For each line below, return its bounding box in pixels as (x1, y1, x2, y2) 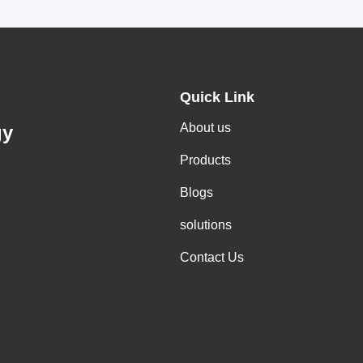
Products (180, 153, 231, 167)
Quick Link (180, 89, 254, 105)
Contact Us (180, 250, 244, 264)
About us (180, 121, 231, 135)
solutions (180, 218, 232, 232)
